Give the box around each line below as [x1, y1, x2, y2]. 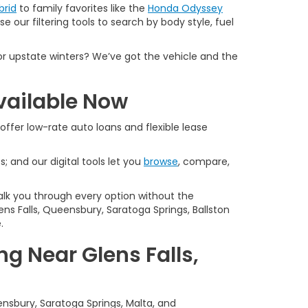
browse [144, 155, 178, 168]
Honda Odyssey [148, 1, 223, 15]
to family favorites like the [16, 1, 148, 15]
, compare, [178, 155, 230, 168]
